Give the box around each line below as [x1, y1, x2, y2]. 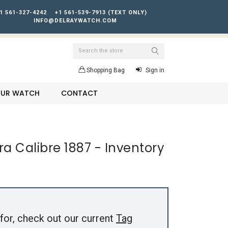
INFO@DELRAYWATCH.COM [34, 17, 118, 24]
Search [73, 44, 93, 51]
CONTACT [61, 88, 98, 98]
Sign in [146, 66, 165, 74]
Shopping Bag [87, 66, 125, 74]
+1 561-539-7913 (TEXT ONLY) [54, 9, 147, 16]
